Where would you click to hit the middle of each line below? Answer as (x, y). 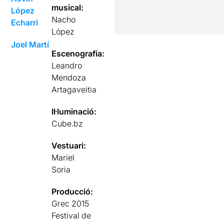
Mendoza (69, 77)
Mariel (63, 157)
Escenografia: (78, 53)
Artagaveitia (74, 89)
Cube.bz (67, 123)
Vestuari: (69, 145)
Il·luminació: (74, 111)
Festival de (71, 215)
